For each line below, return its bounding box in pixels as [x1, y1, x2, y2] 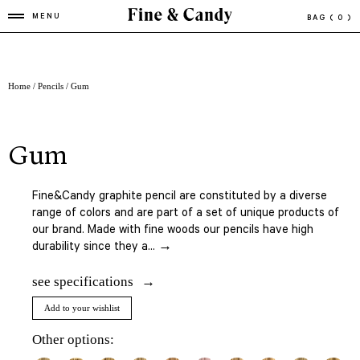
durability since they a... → [32, 240, 172, 255]
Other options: [32, 331, 114, 347]
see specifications [32, 273, 133, 289]
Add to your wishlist [44, 303, 120, 313]
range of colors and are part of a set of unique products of [32, 207, 339, 221]
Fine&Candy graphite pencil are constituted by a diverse [32, 190, 327, 204]
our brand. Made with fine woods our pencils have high [32, 223, 313, 238]
